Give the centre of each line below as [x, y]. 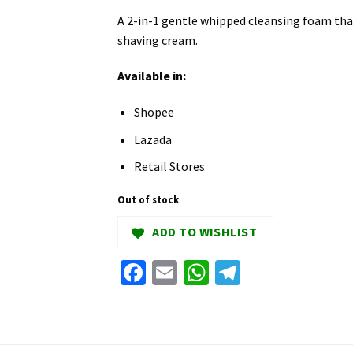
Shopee [154, 112]
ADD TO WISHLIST [205, 231]
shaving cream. [158, 40]
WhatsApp [263, 272]
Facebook [196, 272]
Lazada [152, 139]
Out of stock [148, 200]
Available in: [153, 76]
